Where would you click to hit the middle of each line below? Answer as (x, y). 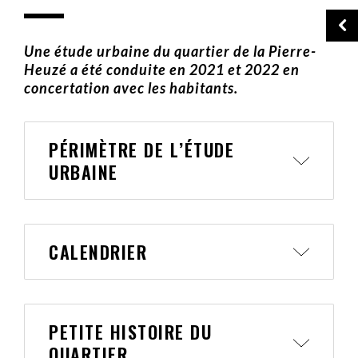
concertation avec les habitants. (131, 88)
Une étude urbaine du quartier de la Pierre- (170, 51)
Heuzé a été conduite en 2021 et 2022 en (162, 70)
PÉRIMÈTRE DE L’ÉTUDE (141, 149)
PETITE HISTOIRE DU (130, 332)
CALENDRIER (98, 252)
